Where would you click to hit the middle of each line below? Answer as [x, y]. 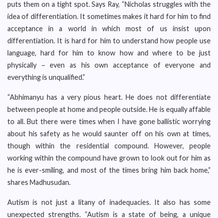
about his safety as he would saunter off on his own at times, [109, 134]
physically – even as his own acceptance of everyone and [109, 65]
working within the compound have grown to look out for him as [109, 158]
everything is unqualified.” [46, 77]
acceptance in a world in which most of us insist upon [109, 28]
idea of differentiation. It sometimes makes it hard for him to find [109, 16]
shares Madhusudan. [39, 182]
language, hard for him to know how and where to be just [109, 53]
